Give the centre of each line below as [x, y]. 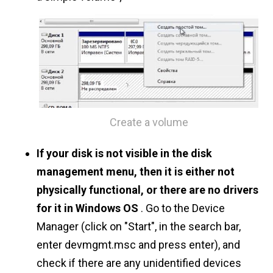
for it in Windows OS [87, 208]
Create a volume [149, 122]
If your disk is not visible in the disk [124, 154]
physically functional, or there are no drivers [147, 190]
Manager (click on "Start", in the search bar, [139, 227]
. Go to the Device [182, 208]
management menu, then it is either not [136, 172]
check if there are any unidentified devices [139, 263]
